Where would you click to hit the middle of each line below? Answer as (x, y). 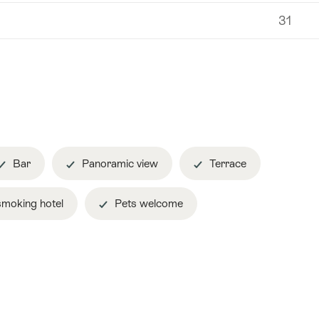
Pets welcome (147, 204)
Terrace (226, 163)
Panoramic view (119, 163)
